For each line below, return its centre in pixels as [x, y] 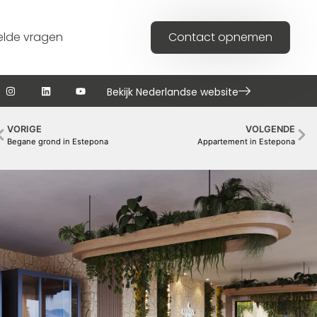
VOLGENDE [271, 129]
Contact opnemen [221, 38]
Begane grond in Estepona [58, 142]
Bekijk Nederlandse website [172, 92]
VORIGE [25, 129]
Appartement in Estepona [247, 142]
